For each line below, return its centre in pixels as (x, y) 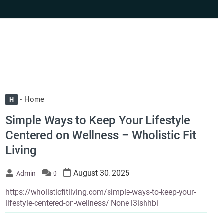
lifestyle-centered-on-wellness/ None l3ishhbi (82, 203)
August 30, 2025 (101, 173)
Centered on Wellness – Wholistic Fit (100, 136)
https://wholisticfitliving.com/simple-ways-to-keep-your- (100, 192)
